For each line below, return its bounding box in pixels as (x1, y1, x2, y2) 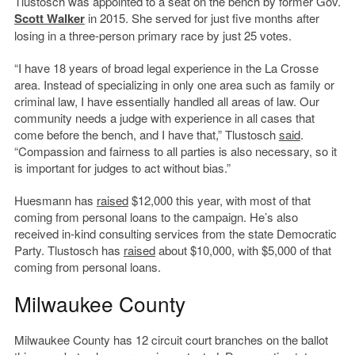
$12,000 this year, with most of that (128, 192, 311, 209)
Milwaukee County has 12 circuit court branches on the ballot (13, 331, 328, 349)
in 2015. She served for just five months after (84, 10, 319, 27)
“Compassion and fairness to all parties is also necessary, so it (13, 143, 337, 160)
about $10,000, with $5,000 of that (155, 242, 331, 259)
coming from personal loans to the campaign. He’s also (13, 208, 298, 226)
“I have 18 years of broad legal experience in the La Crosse (13, 59, 319, 77)
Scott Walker (13, 10, 85, 28)
